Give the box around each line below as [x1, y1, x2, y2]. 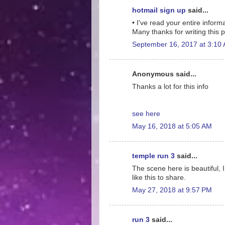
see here [132, 109, 160, 118]
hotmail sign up [132, 7, 186, 14]
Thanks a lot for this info [132, 82, 208, 90]
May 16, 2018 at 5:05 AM [132, 122, 212, 130]
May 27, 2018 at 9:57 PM [132, 186, 212, 194]
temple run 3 [132, 152, 175, 160]
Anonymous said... [132, 70, 196, 78]
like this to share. [132, 173, 186, 181]
